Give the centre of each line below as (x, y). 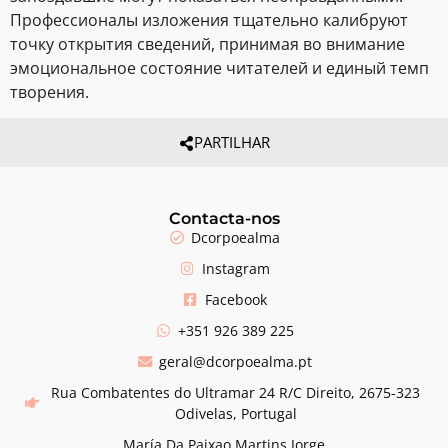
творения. (49, 92)
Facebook (235, 300)
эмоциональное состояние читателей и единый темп (219, 68)
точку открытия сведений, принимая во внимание (207, 44)
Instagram (235, 269)
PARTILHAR (231, 142)
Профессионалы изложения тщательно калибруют (209, 20)
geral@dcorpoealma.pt (235, 362)
